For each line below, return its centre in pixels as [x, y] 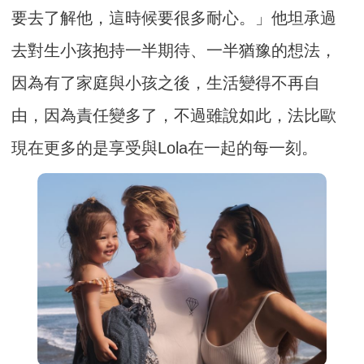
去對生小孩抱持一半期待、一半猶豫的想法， [174, 51]
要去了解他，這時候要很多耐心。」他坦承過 [174, 18]
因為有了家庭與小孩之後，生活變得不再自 [166, 83]
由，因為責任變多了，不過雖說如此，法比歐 [174, 116]
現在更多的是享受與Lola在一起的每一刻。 [165, 148]
